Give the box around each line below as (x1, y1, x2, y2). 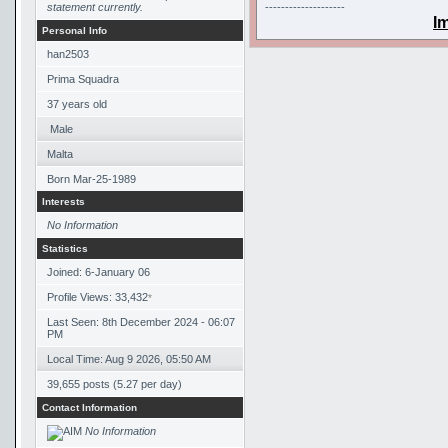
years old (62, 98, 107, 110)
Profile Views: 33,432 (47, 291, 148, 303)
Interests (42, 196, 85, 207)
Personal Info (42, 25, 107, 36)
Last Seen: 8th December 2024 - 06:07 (47, 316, 235, 328)
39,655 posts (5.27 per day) (47, 378, 182, 390)
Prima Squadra (47, 73, 119, 85)
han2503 (47, 48, 89, 60)
